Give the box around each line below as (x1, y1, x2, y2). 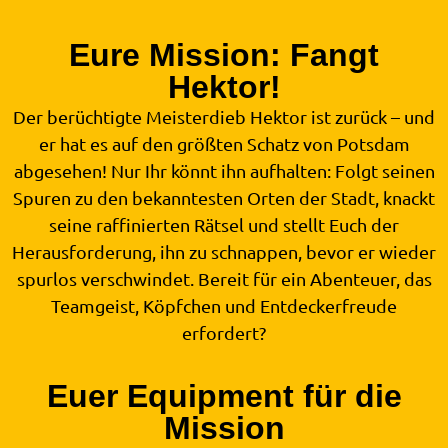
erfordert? (182, 321, 266, 343)
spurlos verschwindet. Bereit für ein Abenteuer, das (16, 267, 432, 289)
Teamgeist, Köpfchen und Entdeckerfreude (51, 294, 397, 316)
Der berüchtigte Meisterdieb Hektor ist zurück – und (13, 105, 435, 127)
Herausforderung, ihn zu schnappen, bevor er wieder (12, 240, 436, 262)
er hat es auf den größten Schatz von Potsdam (38, 132, 410, 154)
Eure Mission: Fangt (69, 36, 379, 73)
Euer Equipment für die (46, 378, 402, 415)
